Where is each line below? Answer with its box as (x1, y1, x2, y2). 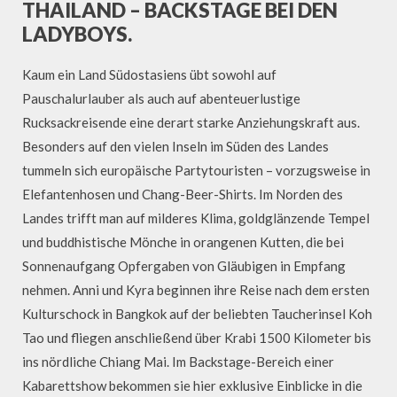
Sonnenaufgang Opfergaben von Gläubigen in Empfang (22, 257, 346, 274)
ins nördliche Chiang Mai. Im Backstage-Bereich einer (22, 353, 334, 370)
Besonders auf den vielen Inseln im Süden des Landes (22, 137, 329, 154)
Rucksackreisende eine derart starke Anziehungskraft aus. (22, 113, 360, 130)
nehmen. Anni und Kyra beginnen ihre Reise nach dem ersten (22, 281, 370, 298)
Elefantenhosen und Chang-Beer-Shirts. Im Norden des (22, 185, 343, 202)
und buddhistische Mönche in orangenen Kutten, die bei (22, 233, 344, 250)
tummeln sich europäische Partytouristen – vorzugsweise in (22, 161, 370, 178)
